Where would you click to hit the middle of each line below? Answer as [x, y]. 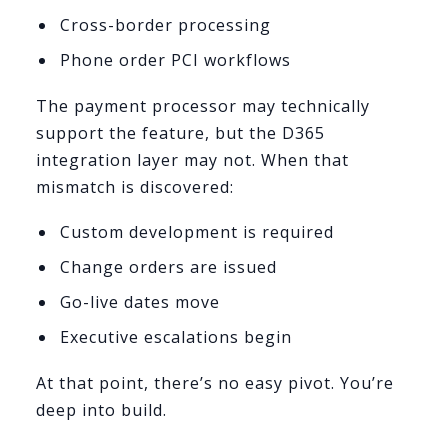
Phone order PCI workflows [175, 60]
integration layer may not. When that [192, 160]
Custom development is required [196, 232]
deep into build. [101, 410]
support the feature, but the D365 [180, 133]
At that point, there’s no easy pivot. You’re [215, 383]
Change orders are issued [168, 267]
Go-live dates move [139, 302]
